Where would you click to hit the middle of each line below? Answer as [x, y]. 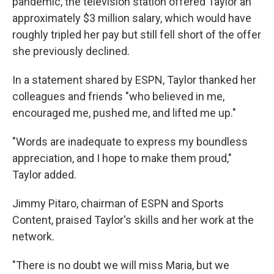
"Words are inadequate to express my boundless [130, 142]
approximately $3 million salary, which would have [132, 18]
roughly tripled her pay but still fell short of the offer [137, 35]
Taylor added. [44, 175]
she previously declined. [71, 51]
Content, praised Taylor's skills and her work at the [133, 220]
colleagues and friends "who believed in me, [118, 96]
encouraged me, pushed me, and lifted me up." [124, 113]
